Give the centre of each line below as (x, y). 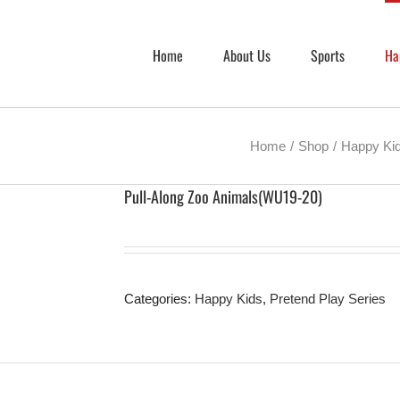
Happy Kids (229, 299)
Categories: (159, 299)
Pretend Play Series (328, 299)
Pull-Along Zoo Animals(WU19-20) (223, 196)
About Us (247, 55)
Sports (328, 55)
